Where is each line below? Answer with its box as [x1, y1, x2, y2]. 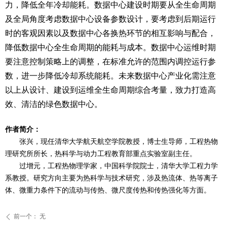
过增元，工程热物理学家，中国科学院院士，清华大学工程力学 [19, 162, 218, 170]
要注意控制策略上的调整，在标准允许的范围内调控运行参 [5, 57, 216, 66]
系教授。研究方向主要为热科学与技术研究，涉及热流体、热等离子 [5, 174, 218, 182]
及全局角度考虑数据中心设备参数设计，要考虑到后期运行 [5, 15, 216, 23]
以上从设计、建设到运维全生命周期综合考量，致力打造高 [5, 86, 216, 94]
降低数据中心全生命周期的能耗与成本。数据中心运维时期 [5, 43, 216, 52]
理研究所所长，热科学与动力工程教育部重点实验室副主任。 [5, 150, 197, 158]
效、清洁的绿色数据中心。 [5, 100, 102, 108]
